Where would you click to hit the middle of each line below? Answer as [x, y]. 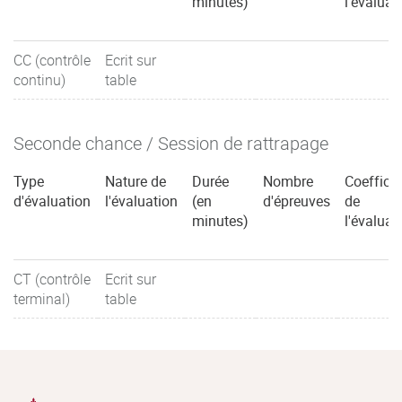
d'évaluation [52, 201]
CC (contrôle [52, 60]
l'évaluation [141, 201]
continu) [39, 79]
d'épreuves [297, 201]
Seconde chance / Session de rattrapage [171, 143]
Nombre [288, 181]
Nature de [135, 181]
